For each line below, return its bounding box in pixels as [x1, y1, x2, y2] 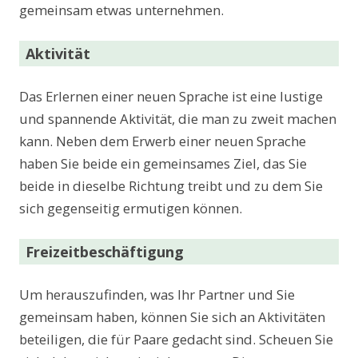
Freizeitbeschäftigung [26, 242, 184, 262]
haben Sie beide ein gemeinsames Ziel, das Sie [19, 154, 307, 173]
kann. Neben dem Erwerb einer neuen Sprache [19, 132, 306, 151]
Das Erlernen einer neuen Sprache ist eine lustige [19, 87, 323, 106]
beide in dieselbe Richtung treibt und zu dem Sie [19, 177, 323, 196]
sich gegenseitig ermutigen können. [19, 199, 242, 218]
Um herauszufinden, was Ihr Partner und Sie [19, 285, 295, 304]
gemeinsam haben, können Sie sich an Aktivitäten [19, 308, 325, 327]
